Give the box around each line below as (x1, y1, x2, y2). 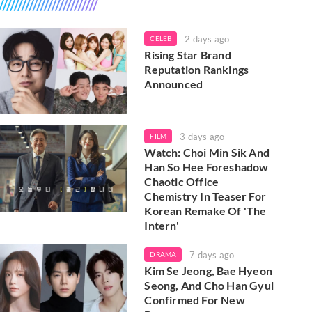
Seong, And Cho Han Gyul (144, 279, 274, 292)
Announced (144, 77, 203, 91)
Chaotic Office (144, 175, 219, 189)
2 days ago (185, 33, 230, 45)
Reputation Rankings (144, 63, 249, 76)
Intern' (144, 219, 179, 233)
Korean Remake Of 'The (144, 204, 267, 218)
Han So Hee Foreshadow (144, 160, 269, 174)
